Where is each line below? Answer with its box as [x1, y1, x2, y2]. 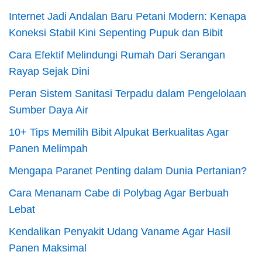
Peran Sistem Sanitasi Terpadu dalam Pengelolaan [9, 88, 246, 100]
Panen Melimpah [9, 143, 88, 155]
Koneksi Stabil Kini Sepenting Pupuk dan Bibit [9, 27, 223, 39]
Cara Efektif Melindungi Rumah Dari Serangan [9, 49, 225, 61]
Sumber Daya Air [9, 104, 88, 116]
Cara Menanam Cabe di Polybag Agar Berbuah [9, 187, 229, 199]
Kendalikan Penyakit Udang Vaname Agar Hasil [9, 226, 230, 238]
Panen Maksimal [9, 242, 87, 254]
